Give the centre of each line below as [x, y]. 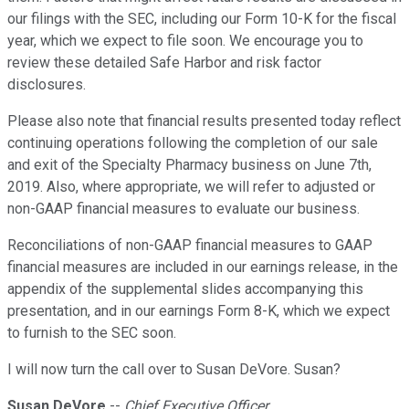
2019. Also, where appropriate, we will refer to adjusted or [191, 187]
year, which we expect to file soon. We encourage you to [185, 41]
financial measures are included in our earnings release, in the [203, 267]
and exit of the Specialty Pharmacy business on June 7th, [189, 165]
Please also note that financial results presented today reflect [204, 121]
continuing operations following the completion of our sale [193, 143]
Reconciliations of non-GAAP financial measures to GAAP [190, 246]
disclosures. [47, 85]
